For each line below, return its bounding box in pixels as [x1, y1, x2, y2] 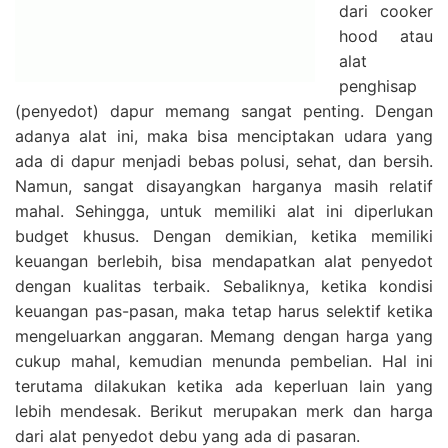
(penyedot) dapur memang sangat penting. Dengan [15, 100, 433, 121]
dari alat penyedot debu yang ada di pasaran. [15, 425, 360, 446]
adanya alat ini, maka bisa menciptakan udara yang [15, 125, 433, 146]
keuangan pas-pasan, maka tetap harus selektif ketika [15, 300, 433, 321]
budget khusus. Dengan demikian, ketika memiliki [15, 225, 433, 246]
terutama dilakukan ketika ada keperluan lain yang [15, 375, 433, 396]
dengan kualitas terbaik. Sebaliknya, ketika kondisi [15, 275, 433, 296]
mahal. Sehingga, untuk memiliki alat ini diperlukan [15, 200, 433, 221]
